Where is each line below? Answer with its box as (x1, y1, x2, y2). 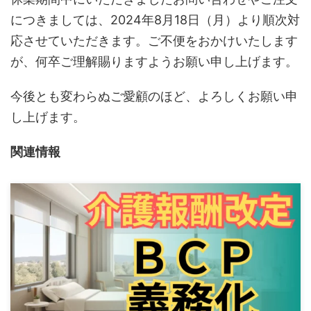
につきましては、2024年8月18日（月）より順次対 (10, 12, 300, 27)
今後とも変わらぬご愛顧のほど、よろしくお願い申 (10, 89, 298, 103)
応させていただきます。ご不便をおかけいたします (10, 33, 298, 48)
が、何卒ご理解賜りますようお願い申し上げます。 (10, 54, 298, 69)
